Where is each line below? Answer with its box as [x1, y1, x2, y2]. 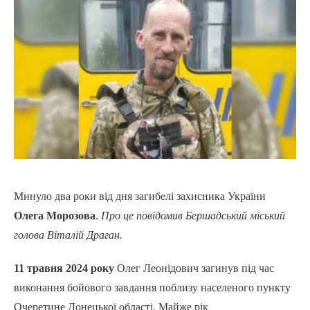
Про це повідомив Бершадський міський [101, 210, 285, 222]
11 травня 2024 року [14, 262, 114, 275]
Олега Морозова [14, 210, 95, 222]
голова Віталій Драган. [14, 229, 122, 241]
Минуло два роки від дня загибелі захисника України [14, 190, 266, 203]
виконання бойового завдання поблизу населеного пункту [14, 282, 291, 294]
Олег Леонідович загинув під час [114, 262, 274, 275]
